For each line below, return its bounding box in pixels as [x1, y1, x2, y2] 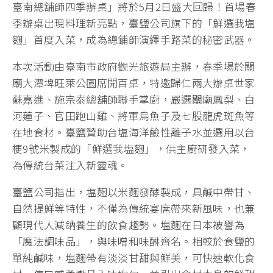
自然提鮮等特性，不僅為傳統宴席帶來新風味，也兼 [12, 200, 255, 216]
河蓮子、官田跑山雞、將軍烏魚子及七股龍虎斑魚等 [12, 108, 255, 124]
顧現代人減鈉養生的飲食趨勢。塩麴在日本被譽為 [12, 217, 245, 233]
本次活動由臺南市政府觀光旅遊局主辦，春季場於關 [12, 58, 255, 74]
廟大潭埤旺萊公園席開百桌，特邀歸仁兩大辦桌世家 [12, 75, 255, 91]
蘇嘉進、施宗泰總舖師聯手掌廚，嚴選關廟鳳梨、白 [12, 91, 255, 107]
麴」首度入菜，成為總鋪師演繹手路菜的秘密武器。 [12, 32, 255, 48]
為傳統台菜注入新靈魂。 [12, 157, 129, 173]
